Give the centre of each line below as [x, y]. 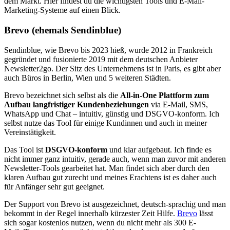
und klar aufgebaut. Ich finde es [159, 149]
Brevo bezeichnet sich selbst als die [62, 95]
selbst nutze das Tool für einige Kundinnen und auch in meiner [106, 123]
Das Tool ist [25, 149]
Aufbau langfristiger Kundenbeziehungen [76, 104]
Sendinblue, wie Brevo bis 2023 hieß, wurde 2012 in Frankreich [108, 50]
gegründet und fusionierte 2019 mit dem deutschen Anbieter [101, 59]
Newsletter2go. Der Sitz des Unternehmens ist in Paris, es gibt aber [112, 68]
